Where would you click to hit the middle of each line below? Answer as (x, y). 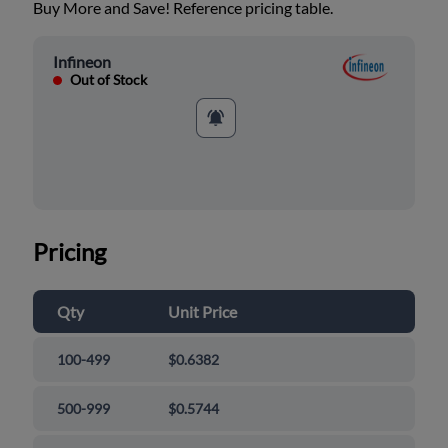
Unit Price (203, 312)
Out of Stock (109, 80)
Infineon (82, 62)
